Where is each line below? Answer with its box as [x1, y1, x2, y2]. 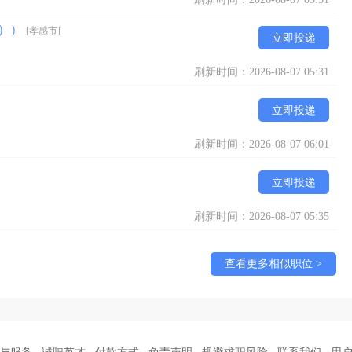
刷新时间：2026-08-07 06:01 [194, 138, 329, 150]
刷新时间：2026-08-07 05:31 [194, 66, 329, 78]
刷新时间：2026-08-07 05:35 [194, 211, 329, 222]
